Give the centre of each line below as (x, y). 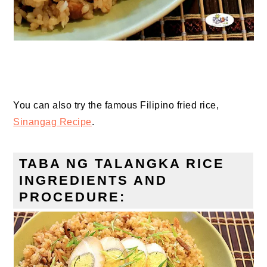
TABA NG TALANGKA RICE (122, 164)
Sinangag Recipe (52, 122)
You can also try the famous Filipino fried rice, (116, 105)
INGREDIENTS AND (94, 181)
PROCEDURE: (73, 197)
